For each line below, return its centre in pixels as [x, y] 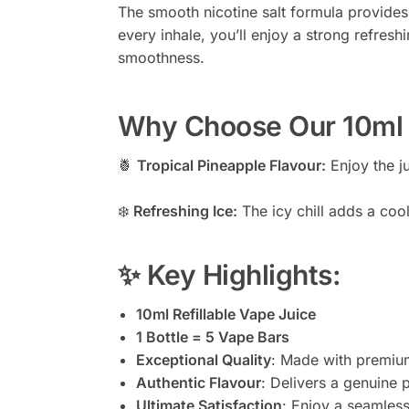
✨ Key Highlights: [229, 274]
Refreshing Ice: [185, 210]
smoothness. [161, 58]
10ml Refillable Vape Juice [225, 314]
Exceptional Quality [203, 359]
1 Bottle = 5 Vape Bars [212, 336]
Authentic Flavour [198, 382]
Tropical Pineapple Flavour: [231, 165]
